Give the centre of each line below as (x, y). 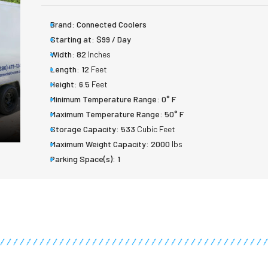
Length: (65, 69)
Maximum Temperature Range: (106, 114)
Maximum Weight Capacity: (100, 144)
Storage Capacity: (85, 129)
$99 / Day (114, 39)
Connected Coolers (112, 25)
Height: (64, 84)
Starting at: (72, 39)
